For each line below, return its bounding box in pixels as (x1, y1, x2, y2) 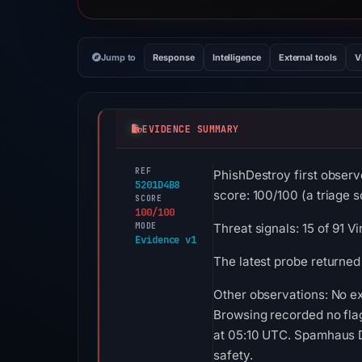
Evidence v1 (135, 233, 197, 246)
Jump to (100, 52, 137, 63)
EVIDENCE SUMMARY (142, 122, 239, 135)
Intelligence (212, 52, 261, 63)
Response (153, 52, 195, 63)
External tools (278, 52, 337, 63)
